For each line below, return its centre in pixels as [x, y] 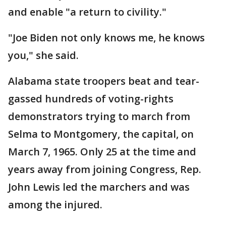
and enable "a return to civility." [90, 12]
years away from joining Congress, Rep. [105, 169]
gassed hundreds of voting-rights [91, 99]
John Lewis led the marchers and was [99, 187]
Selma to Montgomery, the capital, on [101, 134]
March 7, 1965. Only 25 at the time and [102, 152]
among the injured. [58, 205]
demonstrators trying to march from [99, 116]
